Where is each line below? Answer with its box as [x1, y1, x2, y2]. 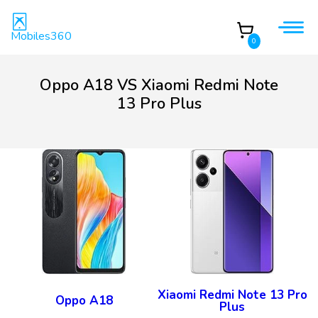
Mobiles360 [11, 28, 72, 44]
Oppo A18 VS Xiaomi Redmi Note [40, 75, 278, 96]
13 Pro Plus [116, 93, 202, 114]
